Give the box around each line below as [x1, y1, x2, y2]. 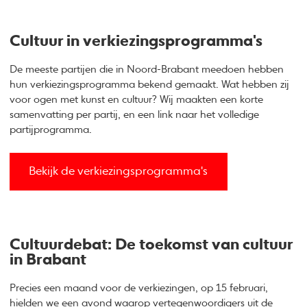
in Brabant [10, 253, 87, 269]
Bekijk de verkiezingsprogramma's [29, 165, 208, 177]
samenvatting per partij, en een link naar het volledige [10, 109, 260, 120]
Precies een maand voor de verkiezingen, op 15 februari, [10, 283, 269, 294]
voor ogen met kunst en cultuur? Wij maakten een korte [10, 94, 264, 105]
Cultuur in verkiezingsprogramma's [10, 34, 263, 49]
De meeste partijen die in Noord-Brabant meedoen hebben [10, 64, 284, 75]
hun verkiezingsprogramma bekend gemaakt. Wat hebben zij [10, 79, 290, 90]
